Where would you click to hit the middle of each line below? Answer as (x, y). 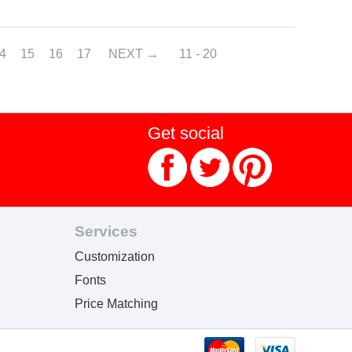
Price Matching (117, 303)
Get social (185, 133)
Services (106, 231)
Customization (115, 256)
